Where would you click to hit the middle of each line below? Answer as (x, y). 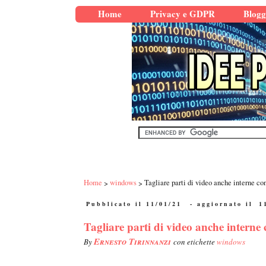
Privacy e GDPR (183, 14)
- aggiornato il (221, 204)
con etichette (195, 242)
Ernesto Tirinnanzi (134, 242)
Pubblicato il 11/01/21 (134, 204)
